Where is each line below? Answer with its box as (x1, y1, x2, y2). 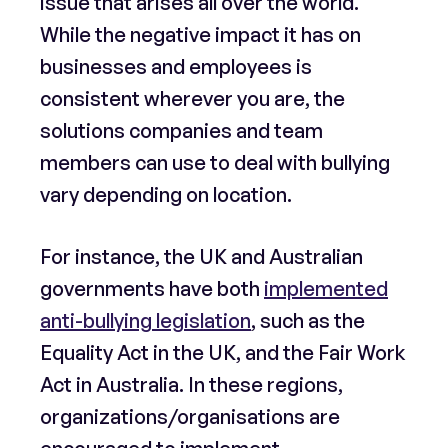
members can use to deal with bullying (40, 150, 390, 175)
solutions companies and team (40, 118, 323, 143)
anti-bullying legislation (40, 308, 251, 333)
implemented (264, 276, 388, 301)
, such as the (251, 308, 365, 333)
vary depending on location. (40, 182, 292, 207)
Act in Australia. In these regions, (40, 372, 343, 397)
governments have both (40, 276, 264, 301)
